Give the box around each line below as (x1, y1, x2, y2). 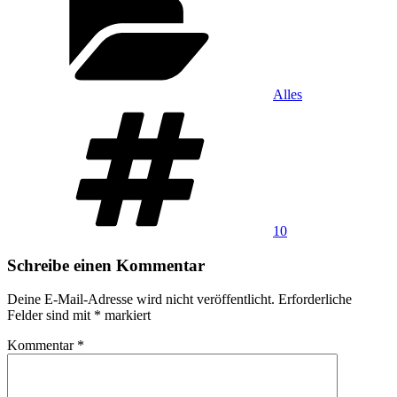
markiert (101, 307, 151, 323)
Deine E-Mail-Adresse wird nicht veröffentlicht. (7, 292, 275, 307)
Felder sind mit (7, 307, 94, 323)
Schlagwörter (272, 101, 346, 117)
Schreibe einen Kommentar (7, 255, 205, 275)
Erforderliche (278, 292, 352, 307)
